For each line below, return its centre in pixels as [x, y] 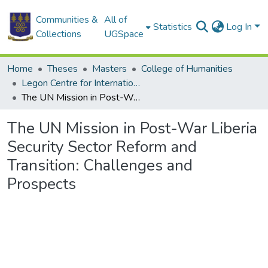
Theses [63, 69]
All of [116, 20]
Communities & [67, 20]
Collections [58, 34]
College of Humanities [187, 69]
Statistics [173, 27]
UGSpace [124, 34]
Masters [109, 69]
